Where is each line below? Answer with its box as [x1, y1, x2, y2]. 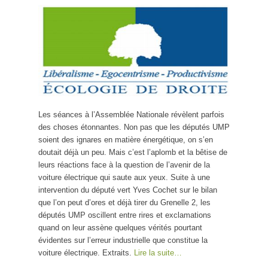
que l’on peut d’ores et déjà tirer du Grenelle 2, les [38, 197, 211, 207]
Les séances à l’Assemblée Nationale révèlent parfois [38, 109, 224, 119]
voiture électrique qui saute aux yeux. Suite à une [38, 172, 210, 182]
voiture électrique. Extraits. [38, 248, 134, 257]
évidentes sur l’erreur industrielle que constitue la [38, 235, 208, 245]
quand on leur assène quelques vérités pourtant [38, 223, 202, 232]
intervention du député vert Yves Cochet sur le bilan [38, 185, 217, 194]
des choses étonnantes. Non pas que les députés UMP [38, 122, 230, 132]
